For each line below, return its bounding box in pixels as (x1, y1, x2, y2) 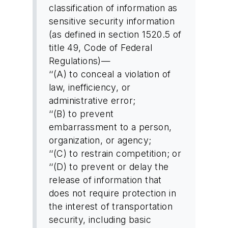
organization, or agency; (49, 134, 152, 146)
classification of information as (49, 2, 178, 13)
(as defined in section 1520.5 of (49, 28, 182, 40)
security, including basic (49, 214, 151, 225)
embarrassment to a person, (49, 121, 172, 132)
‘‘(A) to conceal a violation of (49, 68, 171, 79)
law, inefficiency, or (49, 81, 131, 93)
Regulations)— (49, 55, 111, 66)
